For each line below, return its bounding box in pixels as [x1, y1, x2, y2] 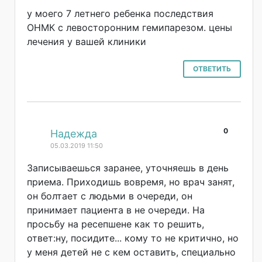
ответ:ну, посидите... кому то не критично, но [27, 232, 239, 244]
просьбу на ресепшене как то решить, [27, 218, 204, 230]
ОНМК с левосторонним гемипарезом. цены [27, 21, 232, 33]
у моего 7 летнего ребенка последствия [27, 7, 213, 19]
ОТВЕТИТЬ [193, 64, 231, 73]
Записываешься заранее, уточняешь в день [27, 161, 229, 174]
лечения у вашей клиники [27, 35, 146, 47]
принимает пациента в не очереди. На [27, 204, 205, 216]
